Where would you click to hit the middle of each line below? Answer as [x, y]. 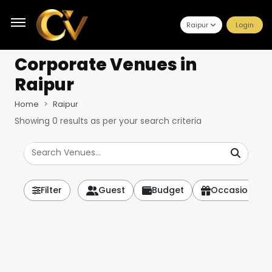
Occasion [232, 190]
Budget [168, 190]
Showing [33, 121]
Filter [51, 190]
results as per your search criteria [130, 121]
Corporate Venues [96, 65]
